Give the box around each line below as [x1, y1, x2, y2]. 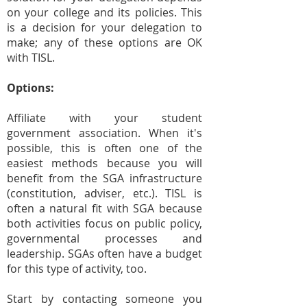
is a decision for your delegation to [7, 20, 202, 35]
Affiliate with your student [7, 110, 202, 125]
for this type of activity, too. [7, 261, 147, 276]
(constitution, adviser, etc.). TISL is [7, 186, 202, 201]
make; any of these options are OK [7, 35, 202, 50]
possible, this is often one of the [7, 140, 202, 156]
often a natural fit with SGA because [7, 201, 202, 216]
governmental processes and [7, 231, 202, 246]
